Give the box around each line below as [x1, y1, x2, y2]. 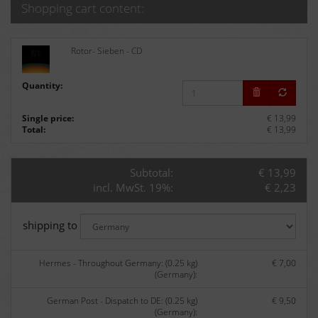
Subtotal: [129, 165, 173, 180]
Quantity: [22, 79, 65, 92]
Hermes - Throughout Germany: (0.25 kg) [39, 257, 198, 270]
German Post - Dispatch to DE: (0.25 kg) [47, 295, 198, 307]
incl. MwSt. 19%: [92, 180, 173, 195]
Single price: [22, 112, 74, 125]
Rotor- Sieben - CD [71, 45, 143, 57]
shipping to [23, 218, 80, 233]
